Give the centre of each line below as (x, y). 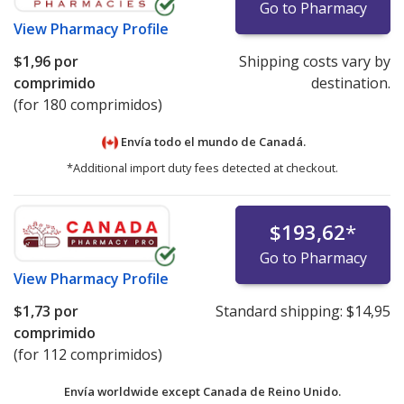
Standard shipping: (280, 312)
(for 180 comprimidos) (88, 105)
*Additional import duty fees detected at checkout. (202, 168)
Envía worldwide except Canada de (165, 392)
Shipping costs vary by (314, 62)
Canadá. (282, 142)
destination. (350, 83)
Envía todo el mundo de (188, 142)
